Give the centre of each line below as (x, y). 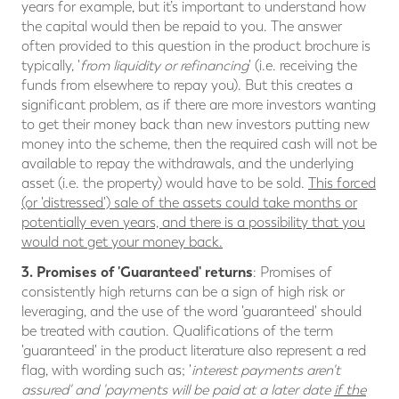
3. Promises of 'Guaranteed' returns (137, 273)
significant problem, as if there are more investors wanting (199, 105)
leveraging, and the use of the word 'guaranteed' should (191, 312)
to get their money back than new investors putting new (195, 125)
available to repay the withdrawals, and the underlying (187, 164)
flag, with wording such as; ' (106, 370)
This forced (342, 183)
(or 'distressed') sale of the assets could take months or (189, 203)
